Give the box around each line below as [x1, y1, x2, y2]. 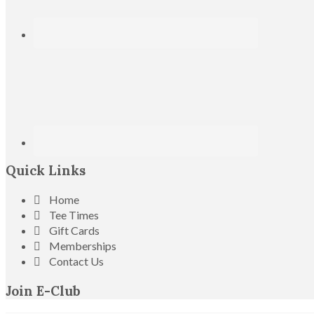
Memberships [49, 239, 116, 253]
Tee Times [49, 208, 99, 222]
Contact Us [49, 254, 104, 268]
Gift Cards [49, 224, 100, 238]
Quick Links [6, 162, 86, 179]
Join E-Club [6, 282, 81, 299]
